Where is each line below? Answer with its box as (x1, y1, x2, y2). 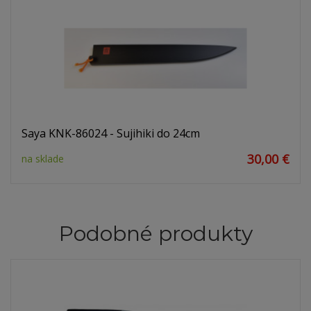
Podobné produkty (58, 221, 253, 247)
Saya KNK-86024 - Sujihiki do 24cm (22, 126, 200, 142)
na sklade (22, 152, 64, 166)
